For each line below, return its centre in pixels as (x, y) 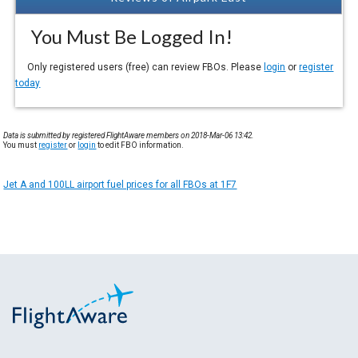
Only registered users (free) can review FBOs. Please (140, 67)
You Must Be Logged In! (124, 36)
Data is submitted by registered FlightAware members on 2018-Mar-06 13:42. (129, 135)
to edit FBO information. (140, 145)
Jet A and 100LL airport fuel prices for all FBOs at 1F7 (120, 184)
